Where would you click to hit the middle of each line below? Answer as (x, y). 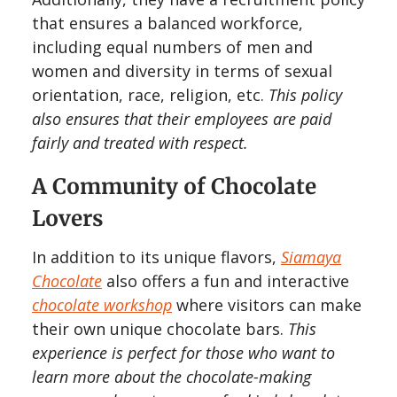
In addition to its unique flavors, (156, 257)
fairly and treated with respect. (140, 143)
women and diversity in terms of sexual (182, 71)
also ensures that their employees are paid (182, 119)
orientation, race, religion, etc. (150, 95)
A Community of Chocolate (174, 187)
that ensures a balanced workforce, (167, 23)
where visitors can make (267, 305)
